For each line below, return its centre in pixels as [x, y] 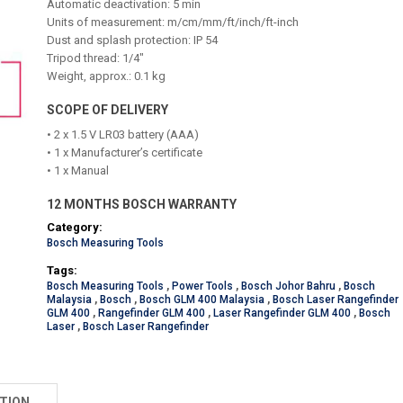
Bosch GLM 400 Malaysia [202, 300]
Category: [75, 227]
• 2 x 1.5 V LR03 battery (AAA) [123, 134]
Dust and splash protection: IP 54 [133, 40]
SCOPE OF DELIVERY [108, 110]
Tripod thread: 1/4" [96, 58]
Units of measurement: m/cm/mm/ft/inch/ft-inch [173, 22]
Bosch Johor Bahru [289, 286]
